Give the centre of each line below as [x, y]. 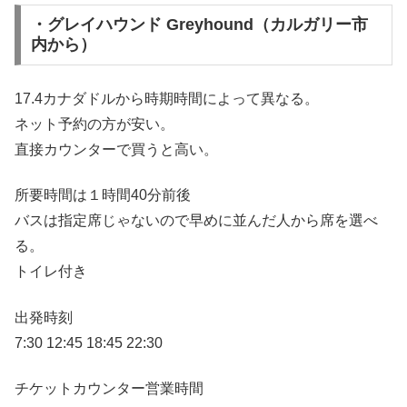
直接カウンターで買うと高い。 [116, 149]
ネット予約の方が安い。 [94, 124]
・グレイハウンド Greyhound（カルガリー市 [199, 25]
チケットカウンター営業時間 [109, 389]
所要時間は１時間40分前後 [103, 195]
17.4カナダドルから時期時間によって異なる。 [167, 98]
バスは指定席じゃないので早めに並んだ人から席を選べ [196, 221]
